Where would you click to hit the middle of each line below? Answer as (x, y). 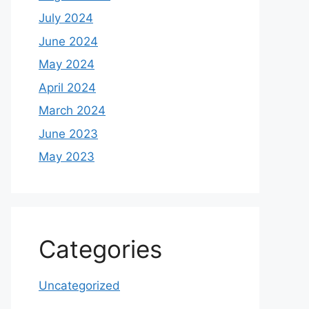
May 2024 (67, 64)
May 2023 (67, 157)
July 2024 (66, 18)
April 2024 (67, 87)
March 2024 (72, 110)
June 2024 (68, 41)
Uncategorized (79, 286)
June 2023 (68, 133)
